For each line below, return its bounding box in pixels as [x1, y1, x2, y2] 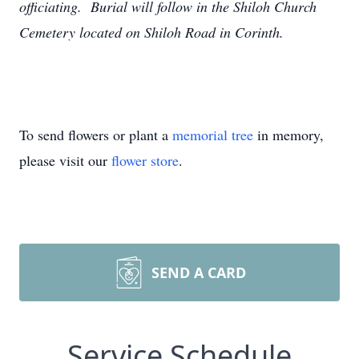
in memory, [253, 125, 324, 144]
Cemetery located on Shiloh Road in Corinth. [19, 22, 284, 42]
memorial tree [172, 125, 253, 144]
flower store [111, 151, 179, 170]
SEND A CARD [151, 263, 246, 282]
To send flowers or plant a [19, 125, 172, 144]
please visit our [19, 151, 111, 170]
